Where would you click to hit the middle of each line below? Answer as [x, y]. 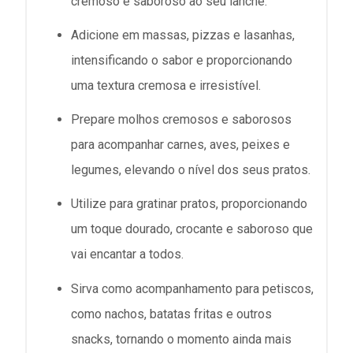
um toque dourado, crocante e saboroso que [192, 229]
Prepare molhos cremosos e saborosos [181, 120]
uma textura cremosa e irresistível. [166, 85]
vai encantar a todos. [127, 255]
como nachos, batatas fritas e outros [171, 314]
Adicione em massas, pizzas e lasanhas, [183, 35]
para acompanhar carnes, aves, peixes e [180, 145]
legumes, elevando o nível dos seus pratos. [191, 170]
